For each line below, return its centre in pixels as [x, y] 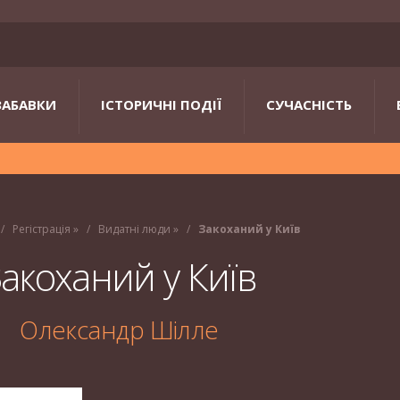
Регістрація [41, 229]
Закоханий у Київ [249, 229]
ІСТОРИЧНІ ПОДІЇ [161, 104]
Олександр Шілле [119, 329]
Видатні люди [134, 229]
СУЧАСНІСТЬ [309, 104]
